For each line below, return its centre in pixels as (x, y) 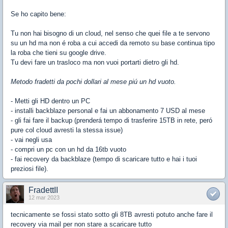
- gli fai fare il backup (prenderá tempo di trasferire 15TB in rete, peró (111, 120)
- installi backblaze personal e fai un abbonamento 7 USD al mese (108, 110)
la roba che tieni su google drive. (59, 52)
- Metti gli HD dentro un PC (50, 101)
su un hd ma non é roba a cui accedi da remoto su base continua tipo (113, 43)
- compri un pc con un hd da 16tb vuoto (68, 149)
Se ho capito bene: (38, 14)
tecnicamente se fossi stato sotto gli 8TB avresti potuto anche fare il (112, 214)
